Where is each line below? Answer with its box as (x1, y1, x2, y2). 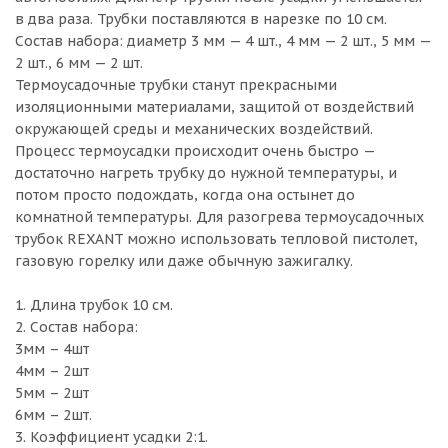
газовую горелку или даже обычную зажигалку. (15, 252, 353, 270)
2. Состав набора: (15, 318, 138, 336)
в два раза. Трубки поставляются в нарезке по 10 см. (15, 10, 387, 28)
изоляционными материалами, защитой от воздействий (15, 98, 414, 116)
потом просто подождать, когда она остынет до (15, 186, 355, 204)
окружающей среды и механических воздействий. (15, 120, 373, 138)
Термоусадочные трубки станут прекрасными (15, 76, 337, 94)
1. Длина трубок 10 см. (15, 296, 173, 314)
